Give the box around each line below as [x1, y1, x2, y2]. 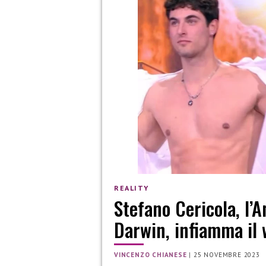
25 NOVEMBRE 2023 [194, 251, 260, 259]
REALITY [114, 183, 149, 192]
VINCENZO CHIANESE [114, 251, 187, 259]
